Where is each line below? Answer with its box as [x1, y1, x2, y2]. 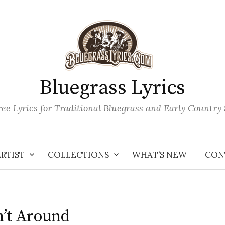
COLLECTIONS [47, 149, 109, 160]
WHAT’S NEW [132, 149, 187, 160]
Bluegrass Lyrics [40, 75, 185, 100]
